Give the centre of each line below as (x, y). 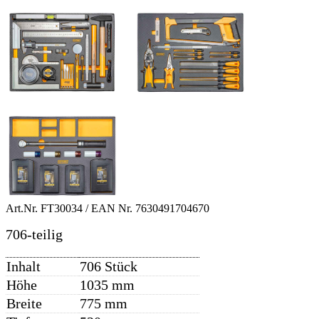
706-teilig (34, 235)
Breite (24, 304)
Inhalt (23, 267)
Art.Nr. (23, 209)
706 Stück (109, 267)
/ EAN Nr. (110, 209)
